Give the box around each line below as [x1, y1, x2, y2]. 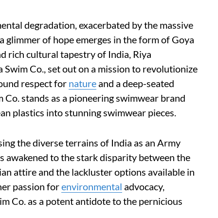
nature [69, 77, 96, 89]
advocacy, [122, 181, 164, 192]
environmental [61, 181, 122, 192]
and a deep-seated [96, 77, 174, 89]
